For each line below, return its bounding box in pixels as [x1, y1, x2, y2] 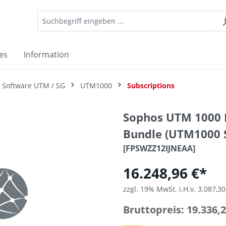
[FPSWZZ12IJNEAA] [123, 143, 195, 154]
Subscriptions [127, 81, 175, 91]
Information [24, 49, 69, 61]
